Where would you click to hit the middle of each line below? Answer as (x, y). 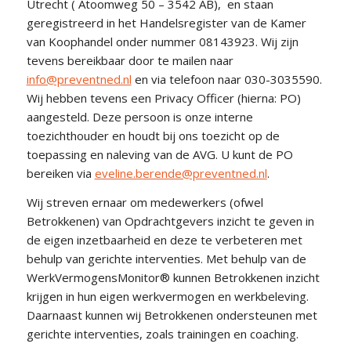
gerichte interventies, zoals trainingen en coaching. (162, 333)
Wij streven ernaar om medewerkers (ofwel (145, 202)
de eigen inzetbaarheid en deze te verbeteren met (164, 239)
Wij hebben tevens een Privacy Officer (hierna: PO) (163, 98)
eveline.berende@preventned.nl (181, 173)
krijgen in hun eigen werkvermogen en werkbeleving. (167, 296)
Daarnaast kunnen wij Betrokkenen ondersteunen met (172, 315)
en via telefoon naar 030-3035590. (226, 79)
